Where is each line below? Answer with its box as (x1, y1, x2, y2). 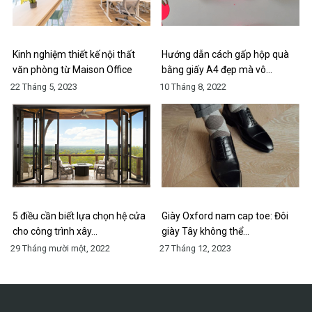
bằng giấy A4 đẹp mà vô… (162, 64, 272, 76)
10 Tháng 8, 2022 (159, 81, 226, 93)
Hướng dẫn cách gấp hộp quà (162, 49, 289, 61)
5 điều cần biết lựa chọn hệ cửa (13, 210, 146, 222)
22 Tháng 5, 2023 (10, 81, 77, 93)
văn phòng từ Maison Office (13, 64, 132, 76)
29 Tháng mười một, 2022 (10, 243, 110, 254)
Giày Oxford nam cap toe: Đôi (162, 210, 288, 222)
